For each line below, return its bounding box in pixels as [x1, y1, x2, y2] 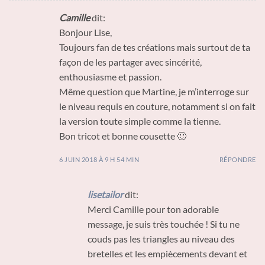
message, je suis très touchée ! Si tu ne [88, 218, 240, 230]
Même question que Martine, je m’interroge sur [59, 86, 249, 98]
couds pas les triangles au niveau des [88, 232, 235, 244]
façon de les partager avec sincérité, [59, 56, 202, 68]
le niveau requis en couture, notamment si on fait [59, 101, 256, 112]
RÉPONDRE [219, 155, 256, 163]
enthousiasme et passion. [59, 71, 161, 83]
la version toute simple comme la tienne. [59, 115, 221, 127]
